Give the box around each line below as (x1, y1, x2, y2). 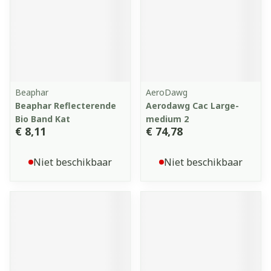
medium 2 (146, 113, 189, 125)
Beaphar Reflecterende (15, 100, 116, 111)
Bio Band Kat (15, 113, 70, 125)
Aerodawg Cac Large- (146, 100, 239, 111)
